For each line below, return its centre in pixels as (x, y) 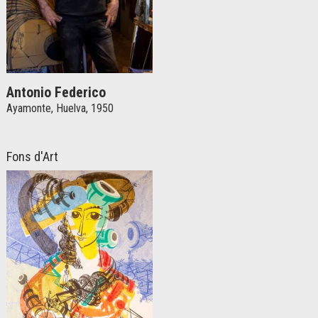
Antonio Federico (56, 93)
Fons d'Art (32, 157)
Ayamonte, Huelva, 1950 (60, 109)
